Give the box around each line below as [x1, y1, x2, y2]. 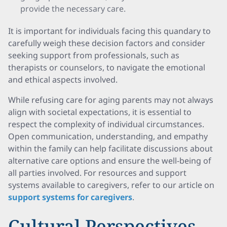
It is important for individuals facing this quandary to [8, 25, 211, 36]
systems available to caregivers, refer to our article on [8, 179, 214, 191]
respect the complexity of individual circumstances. [8, 119, 204, 130]
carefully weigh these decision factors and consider [8, 37, 205, 49]
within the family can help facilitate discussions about [8, 143, 213, 154]
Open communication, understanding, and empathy [8, 131, 208, 142]
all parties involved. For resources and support [8, 167, 186, 178]
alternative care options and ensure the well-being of [8, 155, 211, 166]
